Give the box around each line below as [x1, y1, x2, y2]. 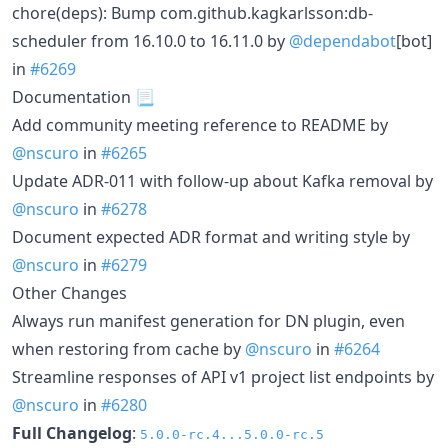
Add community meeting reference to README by [12, 114, 388, 136]
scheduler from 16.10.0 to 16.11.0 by [12, 30, 289, 52]
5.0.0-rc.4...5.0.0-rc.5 [140, 427, 324, 442]
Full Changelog [12, 422, 132, 444]
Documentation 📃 [12, 86, 155, 108]
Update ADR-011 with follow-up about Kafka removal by [12, 170, 433, 192]
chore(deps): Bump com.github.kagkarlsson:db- [12, 2, 373, 24]
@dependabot [289, 30, 396, 52]
